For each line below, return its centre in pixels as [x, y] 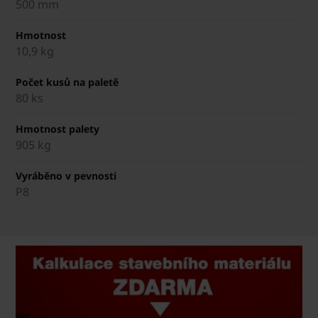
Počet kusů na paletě [67, 82]
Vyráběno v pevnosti [66, 176]
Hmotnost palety [57, 129]
